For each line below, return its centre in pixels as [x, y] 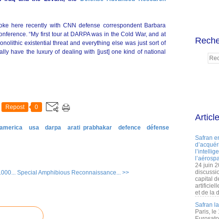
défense [158, 128]
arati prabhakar [89, 128]
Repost [15, 107]
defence [129, 128]
